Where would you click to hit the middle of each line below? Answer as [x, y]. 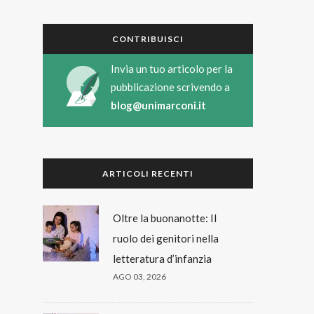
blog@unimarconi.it [158, 105]
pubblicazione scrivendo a [170, 87]
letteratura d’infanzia [162, 258]
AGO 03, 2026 [139, 276]
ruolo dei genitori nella [166, 238]
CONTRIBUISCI [148, 39]
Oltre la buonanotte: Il [165, 218]
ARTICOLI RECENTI [148, 173]
